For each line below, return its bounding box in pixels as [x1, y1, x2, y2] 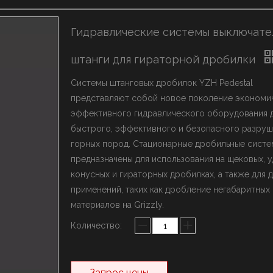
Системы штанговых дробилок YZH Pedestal [71, 78, 253, 88]
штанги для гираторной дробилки [71, 53, 258, 66]
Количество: [71, 221, 122, 230]
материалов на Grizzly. [71, 200, 164, 210]
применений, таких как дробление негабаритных [71, 185, 270, 194]
